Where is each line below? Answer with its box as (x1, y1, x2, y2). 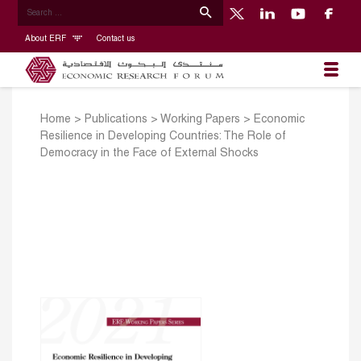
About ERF (24, 35, 68, 43)
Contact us (96, 35, 135, 43)
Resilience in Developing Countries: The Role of (40, 131, 286, 143)
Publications (85, 114, 147, 126)
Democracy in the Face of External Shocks (40, 148, 259, 160)
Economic (254, 114, 305, 126)
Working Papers (160, 114, 240, 126)
